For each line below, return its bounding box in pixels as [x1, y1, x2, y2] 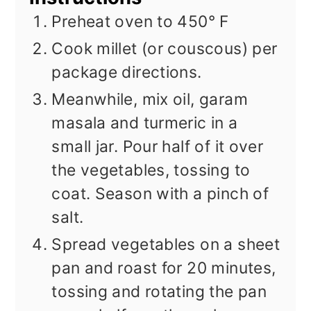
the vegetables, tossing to [51, 160, 251, 180]
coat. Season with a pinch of [51, 184, 269, 204]
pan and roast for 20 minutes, [51, 258, 276, 278]
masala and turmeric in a [51, 113, 238, 133]
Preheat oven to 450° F [51, 12, 229, 32]
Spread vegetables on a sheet [51, 235, 280, 255]
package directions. [51, 62, 202, 83]
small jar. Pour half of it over [51, 137, 264, 157]
